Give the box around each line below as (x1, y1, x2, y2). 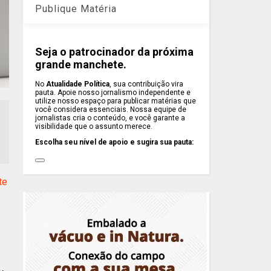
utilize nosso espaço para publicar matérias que (35, 96, 197, 105)
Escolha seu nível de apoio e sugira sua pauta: (35, 137, 194, 146)
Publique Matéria (35, 3, 117, 15)
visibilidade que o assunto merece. (35, 122, 153, 131)
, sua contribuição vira (109, 79, 184, 88)
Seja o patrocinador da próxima (35, 45, 194, 59)
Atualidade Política (46, 79, 110, 88)
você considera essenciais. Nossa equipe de (35, 105, 187, 114)
